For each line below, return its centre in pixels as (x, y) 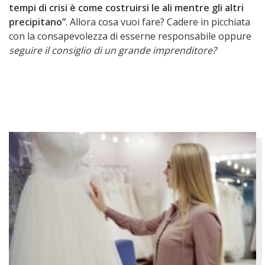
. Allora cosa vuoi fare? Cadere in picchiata (158, 22)
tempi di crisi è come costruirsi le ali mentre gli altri (126, 8)
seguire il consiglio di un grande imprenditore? (113, 51)
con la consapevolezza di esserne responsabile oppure (130, 36)
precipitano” (37, 22)
